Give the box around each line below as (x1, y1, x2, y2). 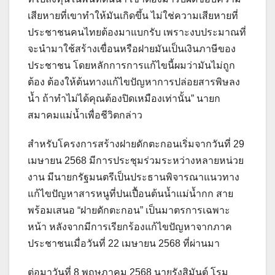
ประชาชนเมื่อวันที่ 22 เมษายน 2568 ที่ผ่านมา (28, 238, 220, 249)
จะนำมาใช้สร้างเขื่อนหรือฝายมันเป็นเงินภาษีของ (28, 43, 236, 54)
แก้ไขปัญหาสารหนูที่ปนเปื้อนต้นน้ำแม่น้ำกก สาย (28, 188, 233, 199)
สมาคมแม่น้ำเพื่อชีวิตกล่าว (28, 109, 142, 120)
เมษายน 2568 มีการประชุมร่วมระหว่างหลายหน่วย (28, 155, 244, 166)
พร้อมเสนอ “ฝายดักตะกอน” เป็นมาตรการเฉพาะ (28, 204, 230, 215)
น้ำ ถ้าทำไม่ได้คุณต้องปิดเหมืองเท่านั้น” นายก (28, 93, 220, 104)
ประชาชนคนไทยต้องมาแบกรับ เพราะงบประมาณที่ (28, 26, 246, 37)
